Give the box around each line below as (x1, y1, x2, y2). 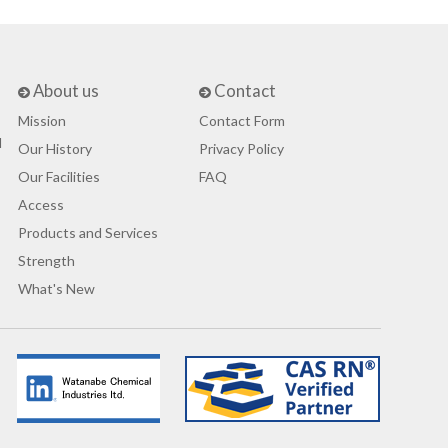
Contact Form (199, 112, 286, 130)
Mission (17, 112, 66, 130)
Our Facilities (17, 168, 100, 186)
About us (32, 80, 99, 102)
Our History (17, 140, 92, 158)
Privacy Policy (199, 140, 285, 158)
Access (17, 196, 64, 214)
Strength (17, 252, 75, 270)
